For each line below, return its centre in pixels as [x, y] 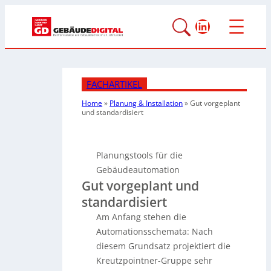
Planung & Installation [146, 103]
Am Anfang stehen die [142, 217]
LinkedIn [224, 25]
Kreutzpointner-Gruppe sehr [155, 261]
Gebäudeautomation [138, 170]
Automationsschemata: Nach [155, 232]
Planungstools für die [140, 155]
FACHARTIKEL [115, 84]
